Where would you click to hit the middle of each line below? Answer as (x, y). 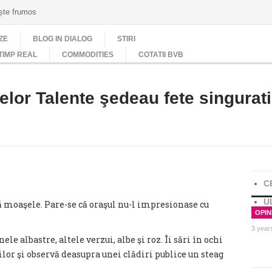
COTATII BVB (161, 55)
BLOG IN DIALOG (63, 39)
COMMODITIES (88, 55)
